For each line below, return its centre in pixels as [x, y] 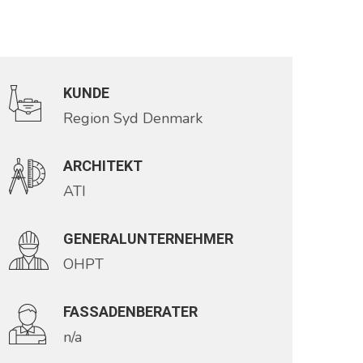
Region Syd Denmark [133, 118]
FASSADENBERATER [130, 312]
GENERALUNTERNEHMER [148, 239]
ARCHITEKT [103, 166]
